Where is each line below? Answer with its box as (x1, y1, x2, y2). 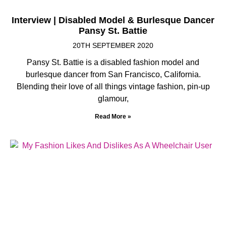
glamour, (97, 94, 129, 103)
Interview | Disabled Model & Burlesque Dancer (12, 15, 214, 25)
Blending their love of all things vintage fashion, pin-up (16, 82, 210, 91)
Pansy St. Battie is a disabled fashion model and (27, 58, 199, 67)
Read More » (95, 112, 131, 120)
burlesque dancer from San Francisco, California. (25, 70, 201, 79)
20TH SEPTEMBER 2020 (73, 41, 153, 49)
